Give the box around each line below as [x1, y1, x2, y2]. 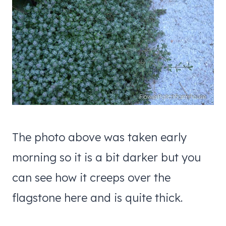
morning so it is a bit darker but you [12, 150, 201, 164]
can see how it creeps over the [12, 170, 171, 185]
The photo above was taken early [12, 130, 187, 144]
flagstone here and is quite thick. [12, 190, 183, 205]
